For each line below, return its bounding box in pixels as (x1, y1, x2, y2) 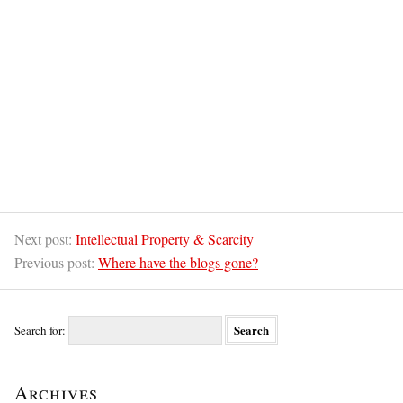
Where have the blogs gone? (98, 253, 258, 273)
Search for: (14, 322, 66, 339)
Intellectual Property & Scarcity (76, 229, 254, 249)
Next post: (14, 229, 76, 249)
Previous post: (14, 253, 98, 273)
